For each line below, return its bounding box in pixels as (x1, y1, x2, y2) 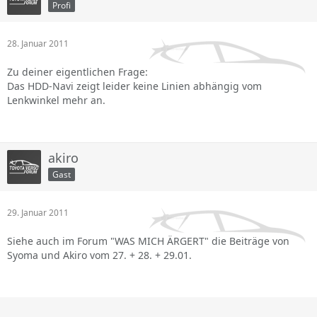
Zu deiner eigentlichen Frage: (7, 65, 148, 79)
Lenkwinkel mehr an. (7, 93, 105, 107)
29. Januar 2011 (7, 207, 69, 219)
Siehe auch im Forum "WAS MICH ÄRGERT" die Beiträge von (7, 234, 289, 248)
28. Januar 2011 (7, 38, 69, 50)
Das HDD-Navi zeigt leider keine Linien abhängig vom (7, 79, 262, 93)
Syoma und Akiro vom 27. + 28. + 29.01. (7, 248, 192, 262)
